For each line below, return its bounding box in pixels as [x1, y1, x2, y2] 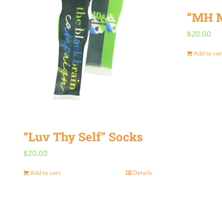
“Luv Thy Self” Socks [23, 129, 143, 145]
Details [133, 168, 152, 177]
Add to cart [30, 168, 60, 177]
